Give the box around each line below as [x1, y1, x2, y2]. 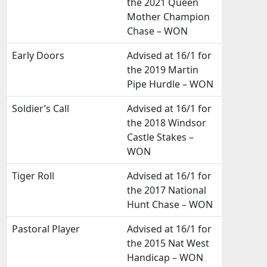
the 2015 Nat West [127, 237, 209, 250]
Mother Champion [127, 10, 210, 23]
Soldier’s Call [12, 102, 69, 115]
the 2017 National [127, 184, 206, 197]
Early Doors [12, 49, 64, 62]
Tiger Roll [12, 169, 54, 182]
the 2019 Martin [127, 63, 198, 76]
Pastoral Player [12, 222, 80, 235]
